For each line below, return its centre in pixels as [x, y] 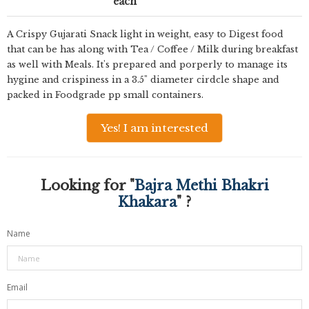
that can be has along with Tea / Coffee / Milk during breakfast [152, 49]
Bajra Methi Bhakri [201, 186]
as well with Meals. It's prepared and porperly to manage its [147, 64]
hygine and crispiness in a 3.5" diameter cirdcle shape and [143, 80]
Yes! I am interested [154, 128]
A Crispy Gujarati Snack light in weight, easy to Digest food [145, 34]
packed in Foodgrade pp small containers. [105, 95]
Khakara [147, 202]
